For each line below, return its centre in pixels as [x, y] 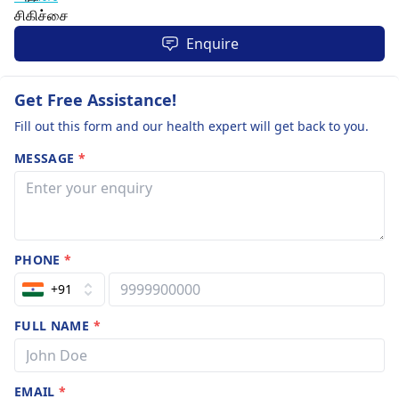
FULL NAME [54, 326]
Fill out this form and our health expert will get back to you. [191, 126]
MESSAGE [46, 158]
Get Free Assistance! [95, 100]
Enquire [212, 44]
